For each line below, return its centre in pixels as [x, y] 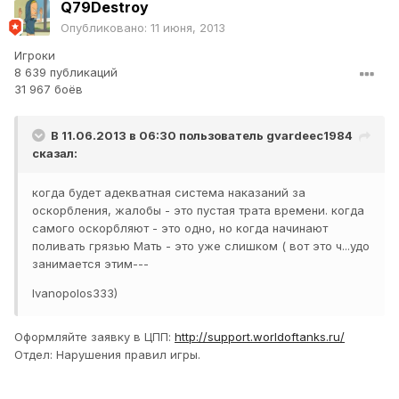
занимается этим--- [90, 264]
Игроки [35, 56]
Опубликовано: [106, 28]
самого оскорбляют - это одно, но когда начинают [180, 228]
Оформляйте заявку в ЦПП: [94, 337]
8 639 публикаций [66, 73]
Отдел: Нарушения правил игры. [107, 355]
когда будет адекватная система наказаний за [169, 193]
